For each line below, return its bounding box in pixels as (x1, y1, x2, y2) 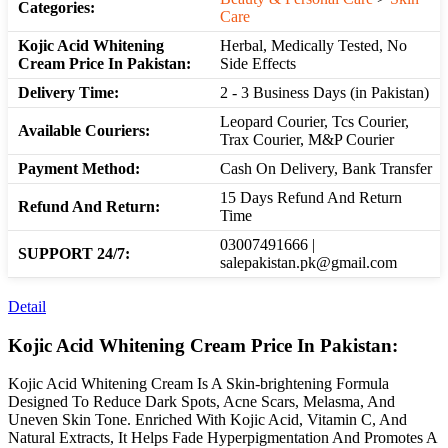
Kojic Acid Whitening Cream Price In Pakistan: (8, 334, 398, 356)
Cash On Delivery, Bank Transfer (220, 159, 432, 177)
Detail (8, 297, 46, 315)
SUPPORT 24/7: (18, 244, 130, 262)
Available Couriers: (18, 121, 150, 139)
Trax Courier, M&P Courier (220, 130, 394, 148)
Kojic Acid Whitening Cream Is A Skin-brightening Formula (8, 375, 389, 393)
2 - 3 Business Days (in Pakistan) (220, 83, 429, 101)
